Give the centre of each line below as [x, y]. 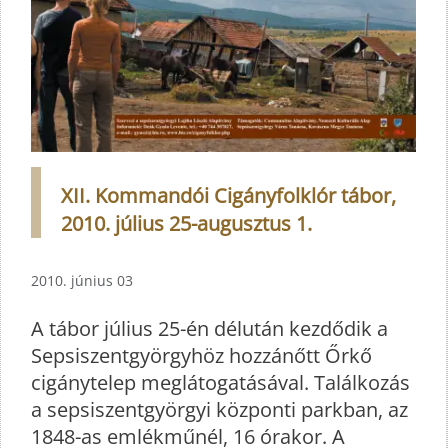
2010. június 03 [82, 281]
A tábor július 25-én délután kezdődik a [209, 329]
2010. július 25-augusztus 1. [186, 224]
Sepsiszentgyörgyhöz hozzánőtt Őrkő [201, 356]
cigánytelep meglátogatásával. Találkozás [220, 383]
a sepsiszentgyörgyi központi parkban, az [219, 410]
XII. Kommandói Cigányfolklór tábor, [228, 196]
